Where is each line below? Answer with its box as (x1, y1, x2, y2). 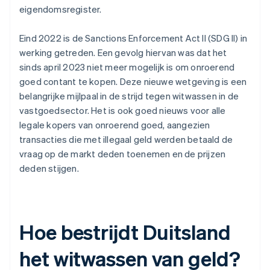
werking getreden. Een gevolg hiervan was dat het (19, 46, 227, 59)
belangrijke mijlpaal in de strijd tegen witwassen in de (19, 90, 239, 102)
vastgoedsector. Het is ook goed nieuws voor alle (19, 104, 226, 117)
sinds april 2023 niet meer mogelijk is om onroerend (19, 61, 235, 74)
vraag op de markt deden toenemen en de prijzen (19, 148, 226, 160)
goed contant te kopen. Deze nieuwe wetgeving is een (19, 75, 247, 88)
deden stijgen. (19, 162, 79, 175)
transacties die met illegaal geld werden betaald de (19, 133, 233, 146)
